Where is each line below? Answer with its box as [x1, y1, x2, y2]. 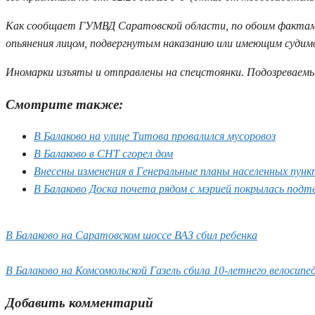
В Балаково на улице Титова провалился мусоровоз [34, 130, 276, 143]
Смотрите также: [6, 96, 123, 112]
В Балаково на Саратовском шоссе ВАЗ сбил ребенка [6, 229, 257, 242]
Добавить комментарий [6, 295, 153, 310]
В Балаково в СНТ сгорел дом [34, 148, 173, 160]
